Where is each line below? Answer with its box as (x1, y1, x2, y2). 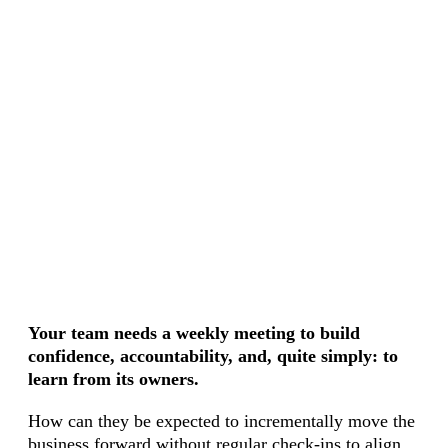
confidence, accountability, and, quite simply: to (27, 346, 398, 367)
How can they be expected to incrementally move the (27, 410, 415, 431)
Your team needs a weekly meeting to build (27, 323, 360, 344)
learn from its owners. (27, 369, 199, 390)
